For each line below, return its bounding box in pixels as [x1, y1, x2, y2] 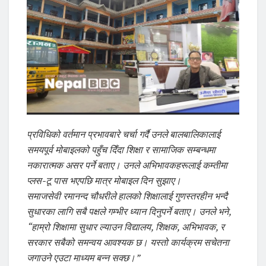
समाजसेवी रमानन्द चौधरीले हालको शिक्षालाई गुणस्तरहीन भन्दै [27, 189, 227, 202]
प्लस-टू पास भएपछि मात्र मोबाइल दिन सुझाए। [27, 173, 181, 187]
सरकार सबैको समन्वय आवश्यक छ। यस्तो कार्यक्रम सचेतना [27, 235, 229, 249]
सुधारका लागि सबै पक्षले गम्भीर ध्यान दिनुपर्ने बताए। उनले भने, [27, 204, 231, 218]
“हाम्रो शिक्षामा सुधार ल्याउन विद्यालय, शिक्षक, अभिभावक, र [27, 220, 224, 233]
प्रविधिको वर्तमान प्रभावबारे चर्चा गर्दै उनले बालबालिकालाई [27, 127, 220, 141]
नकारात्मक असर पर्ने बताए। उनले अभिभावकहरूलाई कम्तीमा [27, 158, 227, 172]
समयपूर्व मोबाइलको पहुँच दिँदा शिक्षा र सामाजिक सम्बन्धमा [27, 142, 216, 156]
